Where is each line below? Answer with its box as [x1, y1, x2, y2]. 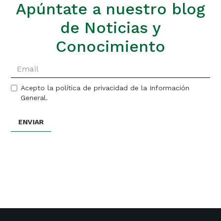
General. [21, 93, 48, 102]
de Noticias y [60, 18, 161, 37]
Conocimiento [56, 37, 165, 56]
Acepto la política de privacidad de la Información [21, 83, 190, 92]
